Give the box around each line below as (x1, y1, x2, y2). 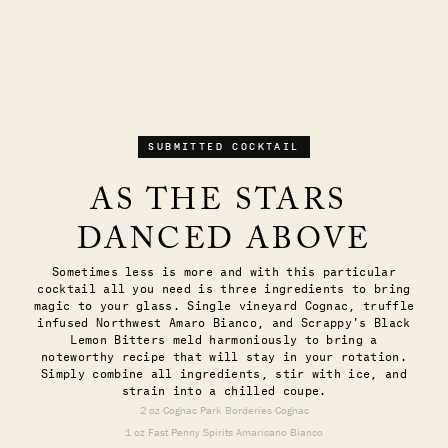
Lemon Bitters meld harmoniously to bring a (70, 331, 378, 346)
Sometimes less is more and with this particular (51, 263, 397, 278)
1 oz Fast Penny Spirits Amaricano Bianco (125, 424, 323, 439)
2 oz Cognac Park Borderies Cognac (139, 402, 309, 417)
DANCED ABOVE (76, 217, 372, 269)
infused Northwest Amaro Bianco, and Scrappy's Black (37, 314, 411, 329)
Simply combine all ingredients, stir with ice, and (40, 365, 407, 380)
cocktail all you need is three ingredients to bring (37, 280, 411, 295)
